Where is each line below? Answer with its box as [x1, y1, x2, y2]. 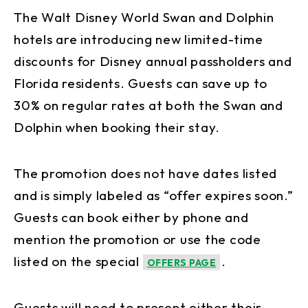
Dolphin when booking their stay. [14, 118, 220, 135]
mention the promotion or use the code [14, 230, 261, 247]
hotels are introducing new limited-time [14, 30, 263, 47]
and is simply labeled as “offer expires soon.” [14, 186, 294, 203]
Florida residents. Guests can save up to [14, 74, 267, 91]
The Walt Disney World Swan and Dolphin [14, 8, 274, 25]
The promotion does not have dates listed [14, 164, 277, 181]
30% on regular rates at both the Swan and [14, 96, 283, 113]
